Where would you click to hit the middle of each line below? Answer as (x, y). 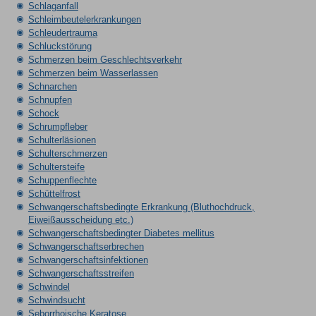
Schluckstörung (60, 46)
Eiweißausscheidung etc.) (80, 220)
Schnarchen (52, 86)
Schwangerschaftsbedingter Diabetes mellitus (121, 233)
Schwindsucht (56, 300)
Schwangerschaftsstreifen (81, 273)
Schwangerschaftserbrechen (86, 247)
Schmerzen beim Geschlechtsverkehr (105, 60)
